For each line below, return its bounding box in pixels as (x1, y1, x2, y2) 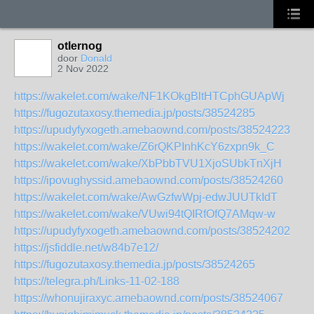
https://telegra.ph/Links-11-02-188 (14, 275, 179, 287)
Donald (81, 53, 112, 64)
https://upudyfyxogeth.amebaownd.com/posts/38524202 (14, 225, 290, 237)
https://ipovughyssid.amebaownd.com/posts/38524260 (14, 175, 283, 186)
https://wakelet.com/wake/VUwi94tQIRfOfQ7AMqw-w (14, 208, 275, 220)
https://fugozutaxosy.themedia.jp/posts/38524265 (14, 259, 255, 271)
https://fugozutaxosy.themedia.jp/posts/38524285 (14, 107, 255, 119)
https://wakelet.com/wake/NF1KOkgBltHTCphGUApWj (14, 90, 285, 102)
